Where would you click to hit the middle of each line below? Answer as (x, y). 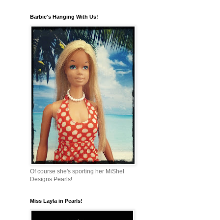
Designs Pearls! (51, 179)
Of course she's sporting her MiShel (77, 172)
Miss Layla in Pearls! (56, 201)
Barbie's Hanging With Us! (64, 17)
